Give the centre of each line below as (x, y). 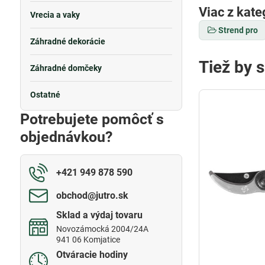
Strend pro (238, 30)
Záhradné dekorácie (67, 41)
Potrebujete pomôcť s (92, 119)
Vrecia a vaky (55, 15)
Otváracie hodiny (92, 255)
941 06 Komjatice (88, 240)
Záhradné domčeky (66, 68)
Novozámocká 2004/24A (102, 229)
